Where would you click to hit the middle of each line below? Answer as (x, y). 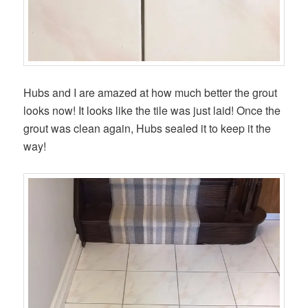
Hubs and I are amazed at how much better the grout (151, 93)
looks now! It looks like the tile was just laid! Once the (152, 111)
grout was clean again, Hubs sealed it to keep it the (147, 129)
